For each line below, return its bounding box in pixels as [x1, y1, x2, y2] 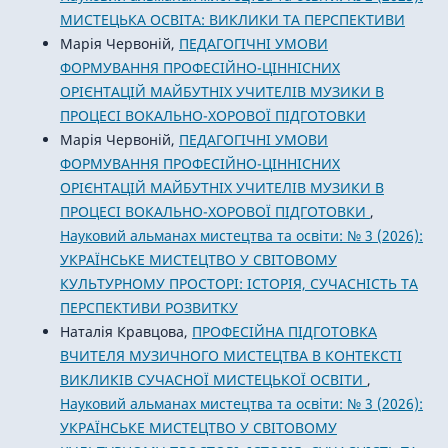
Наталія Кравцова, [59, 321, 192, 341]
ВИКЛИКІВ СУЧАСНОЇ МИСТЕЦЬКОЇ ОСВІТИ [59, 369, 367, 389]
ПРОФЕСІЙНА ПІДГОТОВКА [191, 321, 377, 341]
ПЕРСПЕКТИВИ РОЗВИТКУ [59, 297, 238, 317]
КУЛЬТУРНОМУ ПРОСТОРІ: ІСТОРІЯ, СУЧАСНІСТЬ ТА [59, 273, 418, 293]
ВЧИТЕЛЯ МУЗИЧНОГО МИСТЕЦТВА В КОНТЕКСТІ [59, 345, 402, 365]
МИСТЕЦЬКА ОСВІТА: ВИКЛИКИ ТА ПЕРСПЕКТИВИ [59, 9, 405, 29]
